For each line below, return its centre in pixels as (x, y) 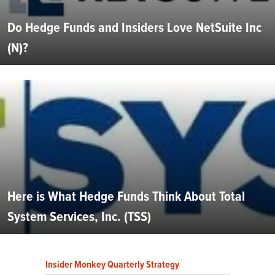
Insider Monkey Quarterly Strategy (112, 264)
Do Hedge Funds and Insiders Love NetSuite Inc (134, 27)
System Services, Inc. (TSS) (79, 216)
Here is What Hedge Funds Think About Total (126, 196)
